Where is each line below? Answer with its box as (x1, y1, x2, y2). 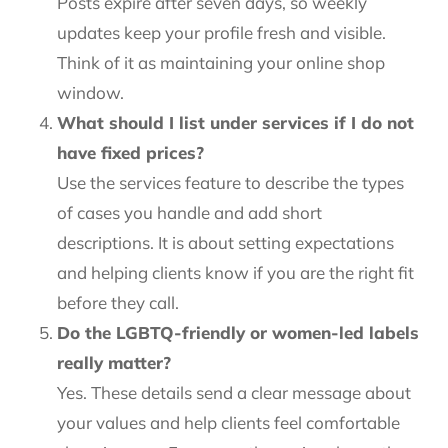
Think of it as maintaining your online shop (56, 52, 385, 73)
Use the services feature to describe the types (56, 172, 404, 193)
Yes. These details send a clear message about (56, 382, 411, 403)
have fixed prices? (56, 142, 204, 163)
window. (56, 82, 124, 103)
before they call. (56, 292, 179, 313)
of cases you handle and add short (56, 202, 322, 223)
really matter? (56, 352, 171, 373)
